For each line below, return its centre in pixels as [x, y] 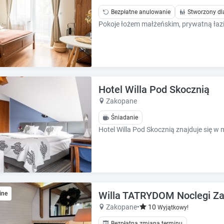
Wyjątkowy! [173, 207]
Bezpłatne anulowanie [141, 12]
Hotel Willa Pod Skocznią [154, 90]
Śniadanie [124, 118]
